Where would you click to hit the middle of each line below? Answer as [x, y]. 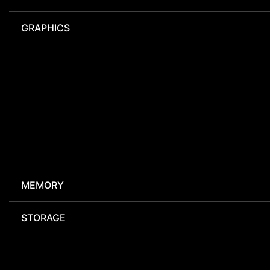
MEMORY [42, 185]
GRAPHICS [46, 28]
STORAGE [43, 218]
